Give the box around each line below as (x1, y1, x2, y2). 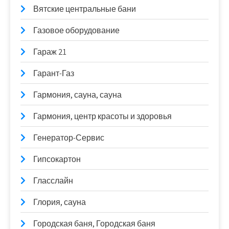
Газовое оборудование (33, 25, 120, 36)
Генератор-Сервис (33, 132, 104, 143)
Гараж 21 (33, 47, 66, 57)
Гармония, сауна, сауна (33, 89, 122, 100)
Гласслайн (33, 175, 73, 186)
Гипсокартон (33, 154, 81, 165)
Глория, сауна (33, 197, 86, 208)
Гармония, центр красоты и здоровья (33, 111, 172, 122)
